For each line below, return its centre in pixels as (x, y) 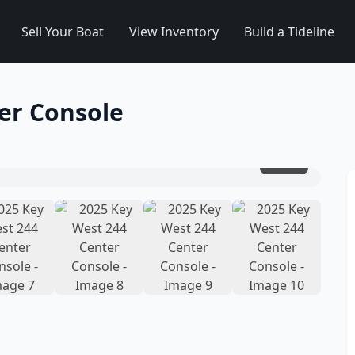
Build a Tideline (289, 32)
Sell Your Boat (63, 32)
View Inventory (174, 32)
